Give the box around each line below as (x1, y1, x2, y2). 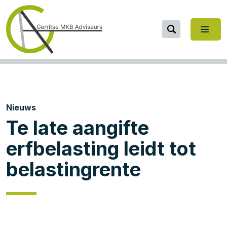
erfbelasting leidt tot (6, 137, 196, 160)
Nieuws (6, 102, 36, 112)
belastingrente (6, 158, 141, 181)
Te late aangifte (6, 116, 149, 139)
